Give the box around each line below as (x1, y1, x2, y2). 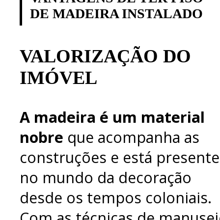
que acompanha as (63, 127, 199, 148)
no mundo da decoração (20, 167, 192, 188)
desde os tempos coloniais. (20, 188, 212, 208)
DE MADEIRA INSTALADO (30, 5, 203, 21)
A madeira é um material (20, 107, 205, 128)
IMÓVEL (20, 67, 97, 88)
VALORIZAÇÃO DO (20, 45, 191, 66)
